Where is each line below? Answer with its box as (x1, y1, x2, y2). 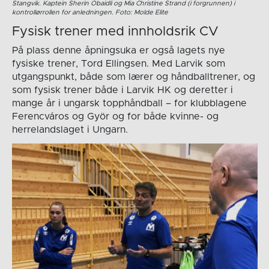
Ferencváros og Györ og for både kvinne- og (11, 112, 219, 122)
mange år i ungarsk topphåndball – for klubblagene (11, 98, 247, 109)
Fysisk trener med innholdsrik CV (11, 25, 219, 39)
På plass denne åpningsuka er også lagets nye (11, 46, 225, 56)
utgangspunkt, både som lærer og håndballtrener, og (11, 72, 255, 82)
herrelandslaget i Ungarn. (11, 125, 128, 135)
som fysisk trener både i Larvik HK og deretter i (11, 85, 233, 95)
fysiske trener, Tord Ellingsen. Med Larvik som (11, 59, 225, 69)
